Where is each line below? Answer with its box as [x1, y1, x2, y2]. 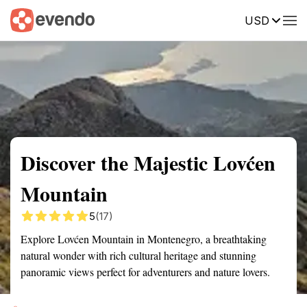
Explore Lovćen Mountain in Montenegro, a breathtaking [21, 232, 267, 246]
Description [192, 13, 243, 25]
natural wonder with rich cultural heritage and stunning [21, 248, 256, 262]
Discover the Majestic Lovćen [21, 147, 275, 177]
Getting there [112, 13, 171, 25]
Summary [10, 13, 51, 25]
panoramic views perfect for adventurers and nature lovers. [21, 265, 270, 279]
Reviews [264, 13, 302, 25]
